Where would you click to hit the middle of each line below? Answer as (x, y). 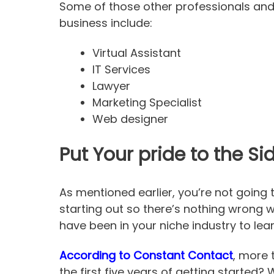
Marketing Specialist (147, 103)
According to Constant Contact (146, 255)
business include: (106, 23)
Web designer (130, 119)
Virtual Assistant (137, 53)
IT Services (121, 70)
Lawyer (111, 86)
